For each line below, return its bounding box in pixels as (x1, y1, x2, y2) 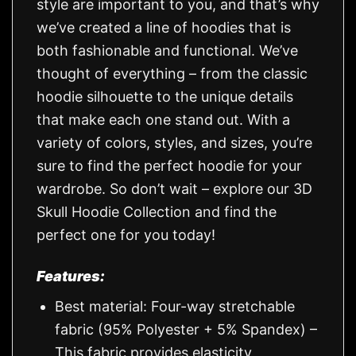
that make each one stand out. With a (37, 110, 290, 128)
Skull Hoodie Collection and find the (37, 203, 277, 220)
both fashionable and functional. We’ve (37, 41, 298, 59)
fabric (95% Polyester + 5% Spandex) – (55, 321, 318, 339)
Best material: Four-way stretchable (55, 298, 296, 315)
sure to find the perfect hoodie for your (37, 157, 302, 174)
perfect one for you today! (37, 226, 215, 243)
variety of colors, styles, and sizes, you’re (37, 133, 312, 151)
